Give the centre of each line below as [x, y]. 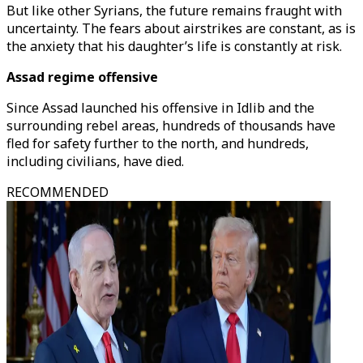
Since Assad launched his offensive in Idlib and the [160, 108]
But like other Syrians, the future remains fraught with [174, 11]
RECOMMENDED [58, 192]
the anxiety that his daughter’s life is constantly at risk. [174, 46]
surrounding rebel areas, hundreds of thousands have [171, 126]
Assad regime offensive [82, 77]
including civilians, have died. [95, 161]
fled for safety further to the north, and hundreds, [158, 143]
